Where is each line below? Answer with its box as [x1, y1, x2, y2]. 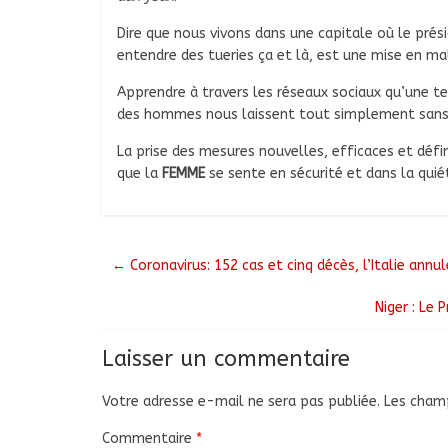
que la [117, 165, 162, 183]
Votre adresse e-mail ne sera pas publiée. [102, 393, 380, 411]
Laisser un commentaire [102, 346, 350, 373]
